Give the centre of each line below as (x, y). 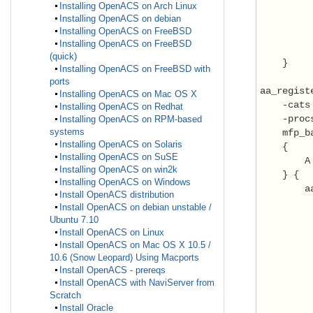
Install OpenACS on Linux (112, 233)
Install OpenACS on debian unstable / (136, 208)
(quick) (63, 57)
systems (67, 132)
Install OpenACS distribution (117, 195)
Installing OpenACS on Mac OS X (128, 94)
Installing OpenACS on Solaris (121, 145)
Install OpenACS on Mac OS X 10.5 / (135, 245)
